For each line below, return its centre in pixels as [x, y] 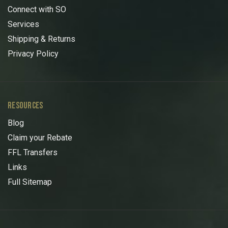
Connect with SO [37, 10]
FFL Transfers [33, 152]
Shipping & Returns [41, 39]
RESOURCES [25, 105]
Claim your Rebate [40, 137]
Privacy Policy [33, 54]
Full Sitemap [30, 182]
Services [23, 24]
